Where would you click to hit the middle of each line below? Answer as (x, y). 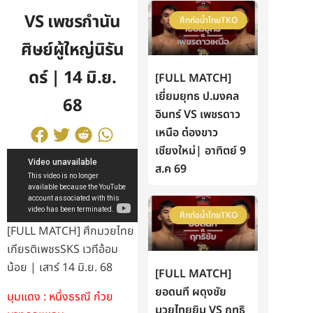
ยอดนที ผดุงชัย (191, 292)
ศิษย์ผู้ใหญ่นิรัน (73, 50)
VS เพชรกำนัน (72, 22)
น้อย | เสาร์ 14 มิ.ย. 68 (60, 268)
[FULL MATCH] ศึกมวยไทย (71, 232)
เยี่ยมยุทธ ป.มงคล (197, 97)
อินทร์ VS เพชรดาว (198, 115)
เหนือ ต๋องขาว (187, 133)
